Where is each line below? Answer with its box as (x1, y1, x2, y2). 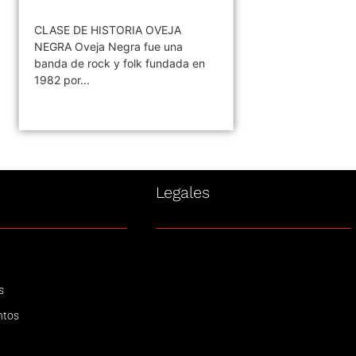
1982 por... (34, 72, 91, 87)
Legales (155, 182, 210, 202)
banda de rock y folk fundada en (34, 56, 206, 70)
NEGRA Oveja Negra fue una (34, 39, 184, 53)
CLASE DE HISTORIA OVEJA (34, 22, 182, 37)
